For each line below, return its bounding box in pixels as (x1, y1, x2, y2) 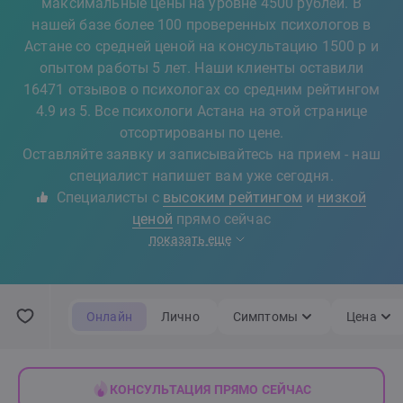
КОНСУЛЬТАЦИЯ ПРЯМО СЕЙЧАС (109, 382, 312, 397)
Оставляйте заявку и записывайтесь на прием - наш (22, 146, 381, 163)
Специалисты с (52, 189, 164, 206)
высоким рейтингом (163, 189, 302, 206)
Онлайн (86, 309, 132, 324)
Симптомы (232, 309, 299, 324)
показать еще (148, 232, 231, 246)
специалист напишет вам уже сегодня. (69, 167, 334, 184)
